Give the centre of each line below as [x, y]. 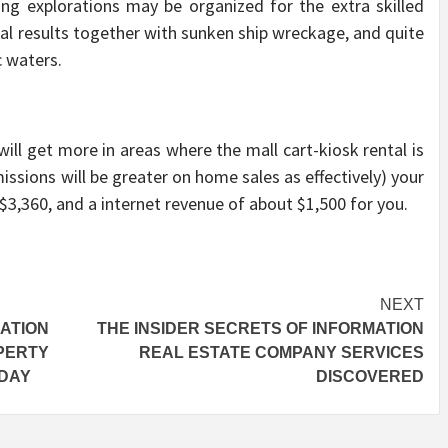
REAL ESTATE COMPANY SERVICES [281, 353]
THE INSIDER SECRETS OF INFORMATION [260, 329]
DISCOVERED [370, 377]
